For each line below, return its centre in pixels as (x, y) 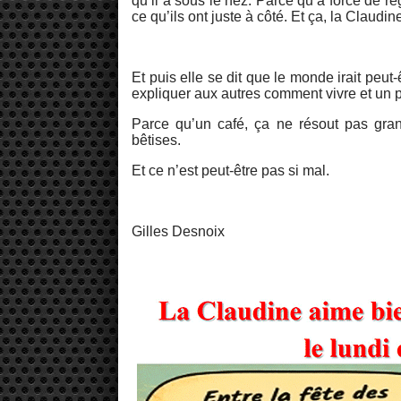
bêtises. (156, 141)
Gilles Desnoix (178, 232)
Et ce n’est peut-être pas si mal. (230, 171)
